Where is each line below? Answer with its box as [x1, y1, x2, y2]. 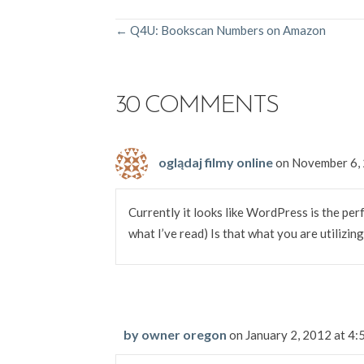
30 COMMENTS [115, 93, 278, 119]
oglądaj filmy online [158, 154, 273, 170]
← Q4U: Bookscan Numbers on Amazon [115, 23, 326, 38]
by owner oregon [123, 327, 227, 343]
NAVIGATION [115, 57, 253, 83]
